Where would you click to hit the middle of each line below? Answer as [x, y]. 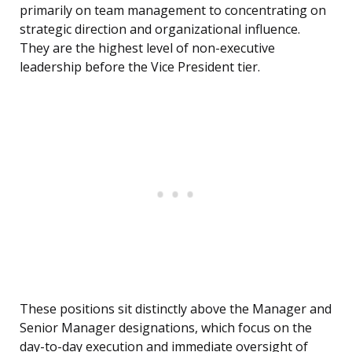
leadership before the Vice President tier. [140, 67]
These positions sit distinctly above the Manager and [176, 309]
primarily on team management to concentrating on [173, 11]
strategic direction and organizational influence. [160, 29]
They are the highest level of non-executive [147, 48]
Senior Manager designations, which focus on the [166, 328]
